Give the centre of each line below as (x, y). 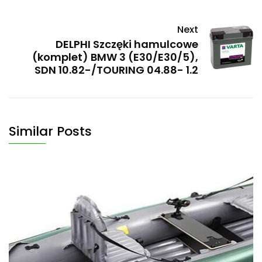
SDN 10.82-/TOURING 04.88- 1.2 (116, 70)
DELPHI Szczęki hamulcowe (127, 44)
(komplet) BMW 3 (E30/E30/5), (115, 57)
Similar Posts (50, 132)
